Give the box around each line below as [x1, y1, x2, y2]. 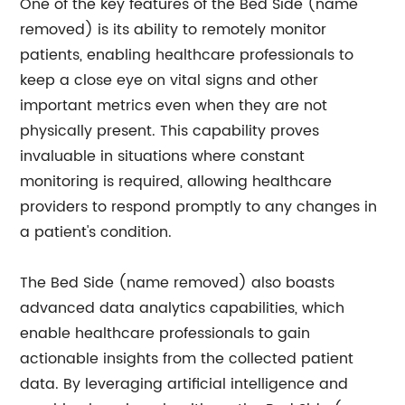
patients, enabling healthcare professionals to [20, 43, 354, 67]
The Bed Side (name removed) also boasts [20, 271, 335, 295]
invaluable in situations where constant [20, 145, 306, 168]
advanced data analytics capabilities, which [20, 297, 345, 320]
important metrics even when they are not [20, 94, 328, 118]
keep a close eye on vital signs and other [20, 69, 319, 92]
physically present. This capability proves [20, 119, 320, 143]
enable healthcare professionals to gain [20, 322, 311, 345]
